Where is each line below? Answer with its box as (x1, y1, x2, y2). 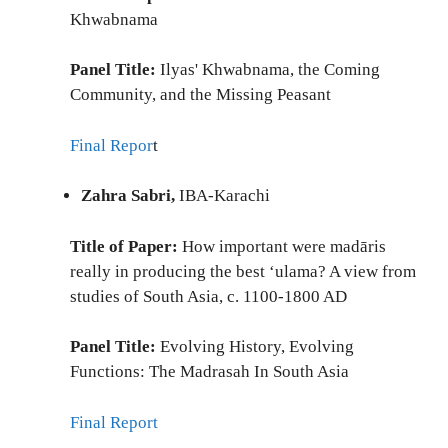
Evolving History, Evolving (156, 337, 354, 356)
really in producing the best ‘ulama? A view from (70, 261, 416, 281)
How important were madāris (178, 236, 386, 256)
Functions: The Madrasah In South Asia (70, 362, 349, 381)
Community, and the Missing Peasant (70, 85, 331, 104)
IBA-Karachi (179, 186, 270, 205)
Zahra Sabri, (81, 186, 179, 205)
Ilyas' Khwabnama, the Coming (160, 60, 380, 79)
